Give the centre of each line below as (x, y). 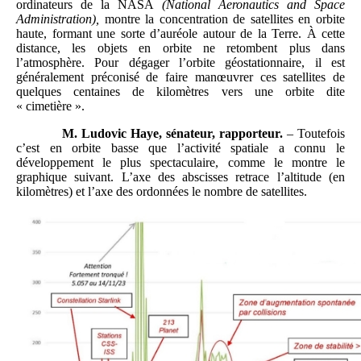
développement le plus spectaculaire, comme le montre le (180, 162)
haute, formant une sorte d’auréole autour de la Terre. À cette (180, 33)
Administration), (58, 19)
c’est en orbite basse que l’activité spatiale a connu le (180, 147)
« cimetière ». (50, 106)
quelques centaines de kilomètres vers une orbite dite (180, 91)
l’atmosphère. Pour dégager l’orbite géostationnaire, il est (180, 62)
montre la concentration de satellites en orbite (222, 19)
